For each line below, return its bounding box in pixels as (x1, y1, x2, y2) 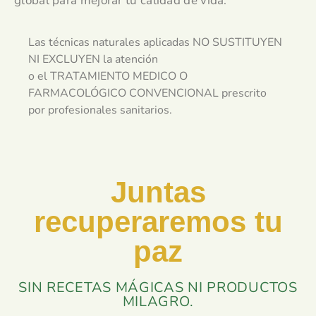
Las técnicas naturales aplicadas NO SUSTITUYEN (28, 34, 282, 50)
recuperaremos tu (33, 205, 283, 239)
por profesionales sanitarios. (28, 102, 172, 118)
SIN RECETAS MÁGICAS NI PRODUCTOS (18, 278, 298, 298)
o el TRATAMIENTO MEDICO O (28, 68, 188, 84)
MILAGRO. (122, 292, 194, 312)
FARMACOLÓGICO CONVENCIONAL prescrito (28, 85, 267, 101)
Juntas (110, 176, 206, 209)
